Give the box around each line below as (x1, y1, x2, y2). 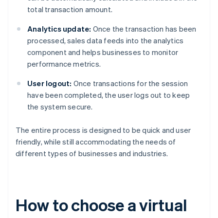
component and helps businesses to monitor (27, 47, 179, 57)
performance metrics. (27, 59, 101, 69)
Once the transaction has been (91, 24, 197, 34)
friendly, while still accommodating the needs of (16, 137, 176, 147)
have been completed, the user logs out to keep (27, 90, 190, 100)
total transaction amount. (27, 4, 112, 15)
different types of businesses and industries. (16, 148, 168, 159)
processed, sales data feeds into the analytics (27, 36, 184, 46)
